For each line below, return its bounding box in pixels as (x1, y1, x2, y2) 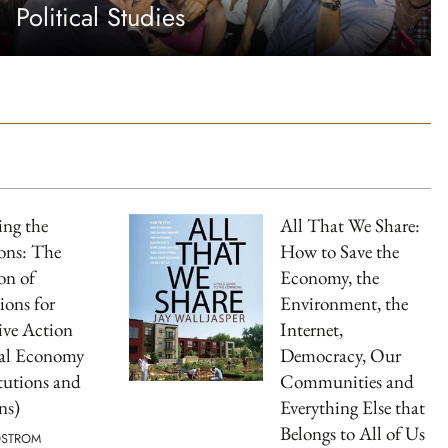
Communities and (280, 369, 414, 395)
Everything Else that (280, 395, 425, 421)
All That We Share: (280, 213, 420, 239)
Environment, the (280, 291, 408, 317)
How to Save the (280, 239, 399, 265)
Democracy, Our (280, 343, 401, 369)
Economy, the (280, 265, 379, 291)
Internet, (280, 317, 343, 343)
